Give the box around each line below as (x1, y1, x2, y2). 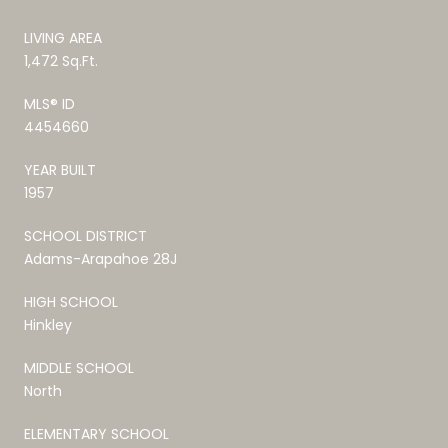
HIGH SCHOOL (24, 291, 118, 312)
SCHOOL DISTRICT (24, 225, 147, 246)
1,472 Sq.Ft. (24, 50, 98, 71)
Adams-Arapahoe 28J (24, 248, 177, 269)
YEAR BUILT (24, 159, 96, 180)
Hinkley (24, 314, 72, 335)
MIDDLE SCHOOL (24, 357, 134, 378)
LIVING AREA (24, 27, 102, 48)
